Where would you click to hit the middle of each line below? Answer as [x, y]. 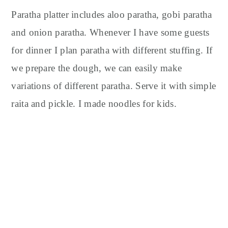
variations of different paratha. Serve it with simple [114, 86]
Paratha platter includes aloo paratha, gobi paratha [112, 15]
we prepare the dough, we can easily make [97, 68]
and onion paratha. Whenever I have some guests [110, 33]
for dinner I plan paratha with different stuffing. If [112, 50]
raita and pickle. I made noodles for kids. [94, 104]
